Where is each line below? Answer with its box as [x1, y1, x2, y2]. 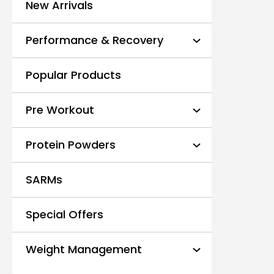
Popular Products [26, 67, 121, 83]
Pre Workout [26, 102, 94, 117]
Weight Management [26, 242, 142, 257]
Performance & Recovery [26, 32, 163, 48]
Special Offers [26, 207, 103, 222]
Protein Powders [26, 137, 116, 152]
